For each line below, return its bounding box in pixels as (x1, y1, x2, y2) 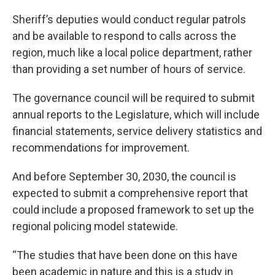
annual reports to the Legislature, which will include (12, 107, 260, 121)
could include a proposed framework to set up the (12, 203, 254, 216)
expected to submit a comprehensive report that (12, 186, 248, 199)
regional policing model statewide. (12, 219, 178, 233)
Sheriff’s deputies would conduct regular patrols (12, 12, 246, 26)
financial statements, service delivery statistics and (12, 124, 262, 137)
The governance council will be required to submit (12, 91, 255, 104)
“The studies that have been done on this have (12, 248, 238, 261)
